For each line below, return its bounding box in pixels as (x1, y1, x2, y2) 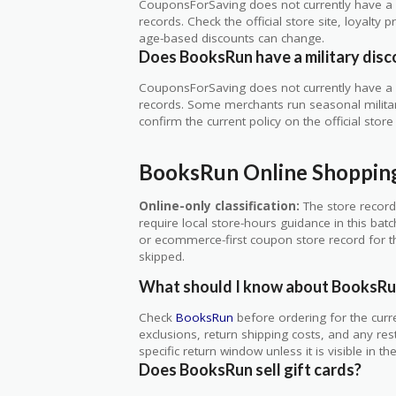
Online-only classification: (139, 197, 300, 214)
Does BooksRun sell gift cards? (139, 360, 362, 380)
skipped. (139, 247, 185, 264)
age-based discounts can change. (139, 30, 324, 47)
